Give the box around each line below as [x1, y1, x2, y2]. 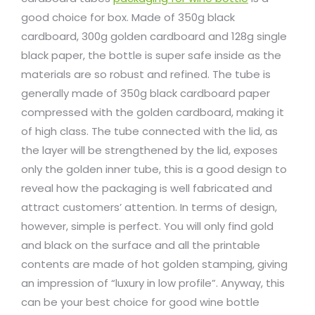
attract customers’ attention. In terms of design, [21, 199, 277, 214]
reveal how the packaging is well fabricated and [21, 180, 272, 195]
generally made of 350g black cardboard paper [21, 85, 270, 101]
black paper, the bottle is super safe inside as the [21, 47, 281, 63]
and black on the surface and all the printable [21, 237, 260, 252]
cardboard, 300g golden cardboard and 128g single [21, 28, 287, 44]
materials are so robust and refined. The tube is [21, 66, 271, 82]
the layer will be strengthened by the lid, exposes [21, 142, 278, 157]
